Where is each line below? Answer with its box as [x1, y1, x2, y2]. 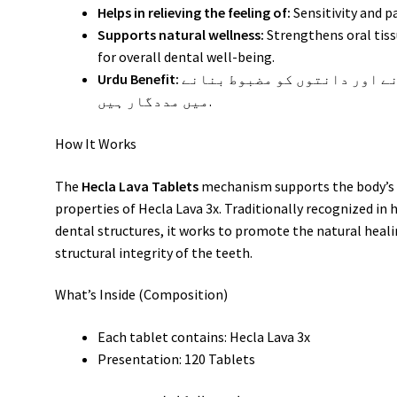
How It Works [55, 135, 137, 153]
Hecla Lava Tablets [82, 176, 199, 195]
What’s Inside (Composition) [55, 285, 229, 304]
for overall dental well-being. [97, 48, 276, 66]
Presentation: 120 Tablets [97, 349, 256, 368]
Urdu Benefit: [97, 70, 180, 89]
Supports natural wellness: [97, 26, 265, 44]
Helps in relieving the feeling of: [97, 4, 292, 22]
